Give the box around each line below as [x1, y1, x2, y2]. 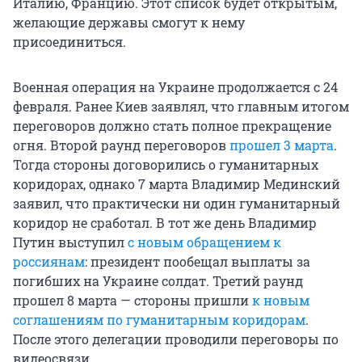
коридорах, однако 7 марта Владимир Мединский [13, 175, 340, 192]
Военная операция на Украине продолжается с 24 [13, 78, 338, 95]
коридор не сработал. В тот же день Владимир [13, 213, 317, 231]
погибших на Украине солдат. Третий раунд [13, 271, 303, 289]
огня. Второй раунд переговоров [13, 136, 229, 154]
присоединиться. [13, 32, 126, 50]
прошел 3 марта [229, 136, 334, 154]
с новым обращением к [128, 233, 281, 250]
